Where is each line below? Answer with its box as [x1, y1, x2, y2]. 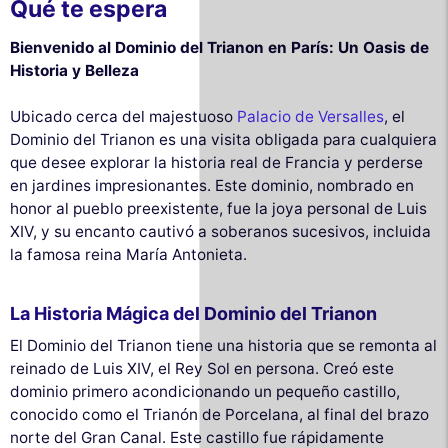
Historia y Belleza [10, 60, 139, 80]
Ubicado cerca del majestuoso [10, 106, 237, 126]
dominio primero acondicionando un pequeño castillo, [10, 381, 400, 401]
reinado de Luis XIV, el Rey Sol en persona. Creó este [10, 358, 394, 378]
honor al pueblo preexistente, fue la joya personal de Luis [10, 198, 427, 218]
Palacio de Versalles [237, 106, 384, 126]
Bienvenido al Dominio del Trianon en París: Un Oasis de [10, 37, 429, 57]
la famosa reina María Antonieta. [10, 244, 247, 264]
